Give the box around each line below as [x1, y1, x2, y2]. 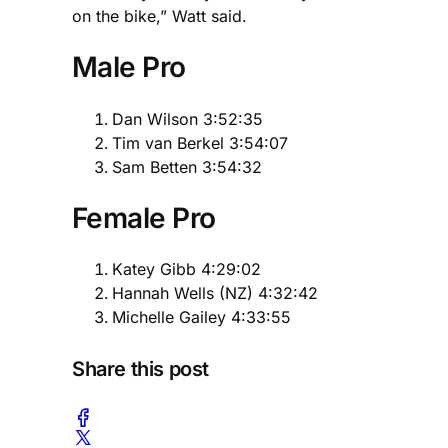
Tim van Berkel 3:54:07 [112, 132, 288, 153]
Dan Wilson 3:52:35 [112, 108, 263, 129]
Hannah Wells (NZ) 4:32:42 [112, 282, 318, 303]
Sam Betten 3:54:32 [112, 156, 262, 177]
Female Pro [72, 200, 216, 235]
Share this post [72, 356, 209, 381]
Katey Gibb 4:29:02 [112, 258, 261, 279]
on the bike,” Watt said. [72, 6, 247, 27]
